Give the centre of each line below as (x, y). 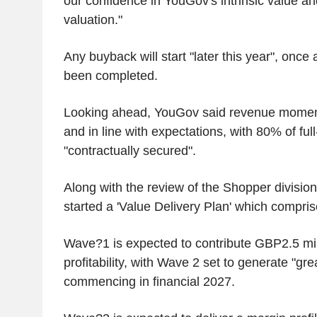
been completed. (110, 76)
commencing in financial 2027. (149, 282)
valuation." (93, 20)
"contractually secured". (129, 151)
